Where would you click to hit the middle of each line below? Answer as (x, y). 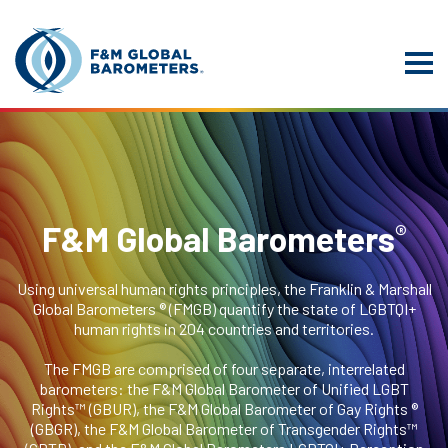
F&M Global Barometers (218, 239)
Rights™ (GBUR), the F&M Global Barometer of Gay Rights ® (224, 409)
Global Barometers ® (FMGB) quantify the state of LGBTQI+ (224, 309)
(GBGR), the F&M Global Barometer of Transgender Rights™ (224, 429)
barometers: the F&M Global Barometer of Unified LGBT (224, 389)
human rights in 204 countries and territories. (224, 329)
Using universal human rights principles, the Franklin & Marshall (224, 289)
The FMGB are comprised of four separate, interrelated (224, 369)
